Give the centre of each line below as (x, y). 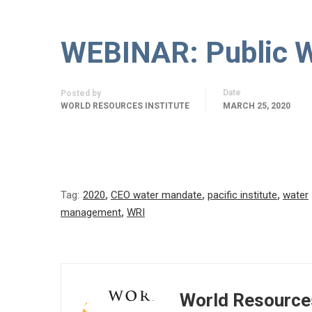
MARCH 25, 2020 (257, 106)
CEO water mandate (156, 195)
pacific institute (242, 195)
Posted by (81, 93)
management (91, 212)
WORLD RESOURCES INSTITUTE (125, 106)
